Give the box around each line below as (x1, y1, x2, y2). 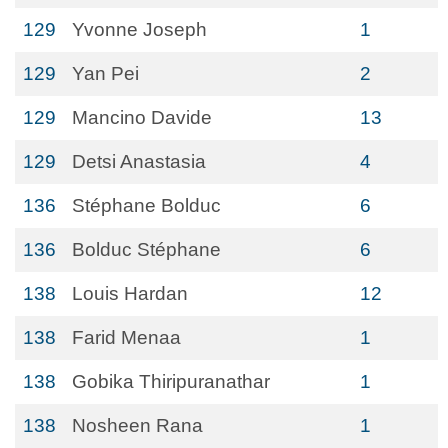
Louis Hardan (72, 283, 188, 304)
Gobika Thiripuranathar (72, 371, 270, 392)
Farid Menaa (72, 327, 181, 348)
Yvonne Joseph (72, 19, 207, 40)
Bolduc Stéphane (72, 239, 221, 260)
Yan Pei (72, 63, 139, 84)
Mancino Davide (72, 107, 212, 128)
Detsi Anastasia (72, 151, 206, 172)
